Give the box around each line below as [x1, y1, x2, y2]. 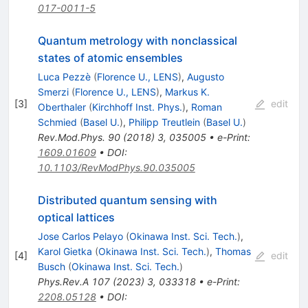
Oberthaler [37, 101, 86, 113]
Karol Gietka [37, 245, 92, 258]
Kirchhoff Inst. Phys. [91, 101, 182, 113]
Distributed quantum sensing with [37, 193, 217, 208]
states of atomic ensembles [37, 51, 183, 65]
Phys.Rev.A [37, 276, 89, 288]
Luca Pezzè [37, 71, 91, 83]
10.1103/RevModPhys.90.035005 [37, 162, 195, 174]
